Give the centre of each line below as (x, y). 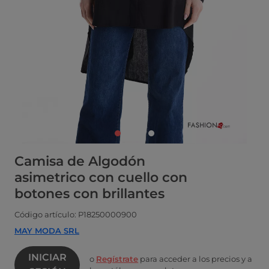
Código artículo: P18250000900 (76, 214)
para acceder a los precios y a (195, 258)
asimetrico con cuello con (101, 177)
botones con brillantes (89, 193)
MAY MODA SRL (47, 230)
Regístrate (117, 258)
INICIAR (47, 257)
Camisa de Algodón (80, 161)
